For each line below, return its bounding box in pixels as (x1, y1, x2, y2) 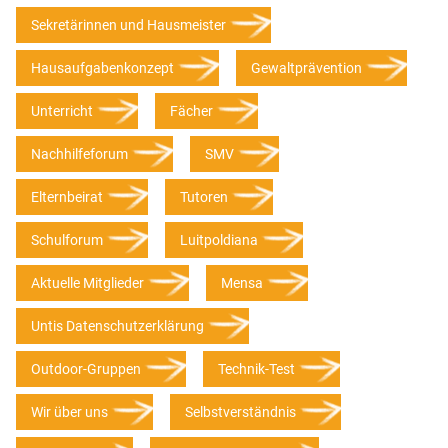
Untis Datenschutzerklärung (31, 318, 204, 335)
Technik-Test (218, 361, 295, 378)
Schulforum (31, 232, 103, 249)
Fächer (170, 103, 213, 120)
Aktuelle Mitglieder (31, 275, 144, 292)
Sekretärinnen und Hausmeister (31, 17, 226, 34)
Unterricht (31, 103, 93, 120)
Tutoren (180, 189, 228, 206)
